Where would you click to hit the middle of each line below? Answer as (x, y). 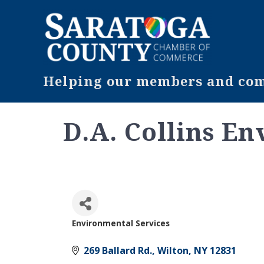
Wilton (173, 250)
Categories (116, 236)
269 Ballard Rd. (118, 250)
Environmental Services (121, 223)
